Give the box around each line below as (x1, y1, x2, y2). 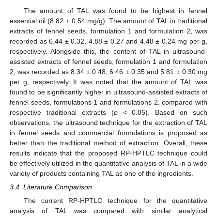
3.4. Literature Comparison (10, 183, 92, 191)
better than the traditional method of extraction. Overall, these (10, 139, 207, 147)
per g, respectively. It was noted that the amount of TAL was (10, 77, 207, 86)
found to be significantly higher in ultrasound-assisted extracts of (10, 88, 207, 96)
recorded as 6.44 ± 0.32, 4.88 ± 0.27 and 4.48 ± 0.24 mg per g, (10, 37, 207, 45)
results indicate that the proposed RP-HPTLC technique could (10, 149, 207, 157)
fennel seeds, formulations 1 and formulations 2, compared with (10, 98, 207, 106)
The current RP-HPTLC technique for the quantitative (23, 196, 207, 204)
